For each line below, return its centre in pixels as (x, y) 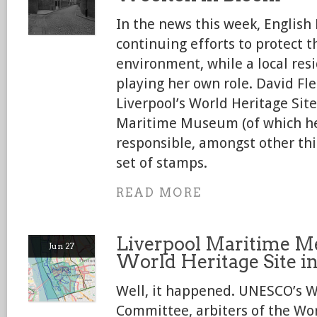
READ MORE (159, 193)
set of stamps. (162, 163)
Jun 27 (62, 246)
